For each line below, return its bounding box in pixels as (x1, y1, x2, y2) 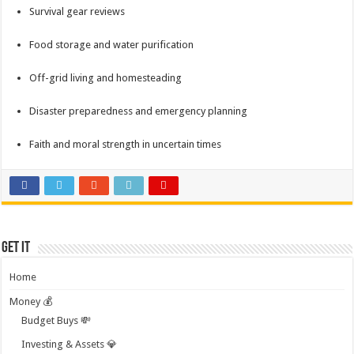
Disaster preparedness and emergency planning (29, 105, 248, 117)
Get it (2, 240, 31, 256)
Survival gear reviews (29, 6, 126, 17)
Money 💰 (9, 296, 53, 307)
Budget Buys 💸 (21, 314, 92, 326)
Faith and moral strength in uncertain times (29, 138, 222, 150)
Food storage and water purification (29, 39, 194, 51)
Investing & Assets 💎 (21, 338, 118, 350)
